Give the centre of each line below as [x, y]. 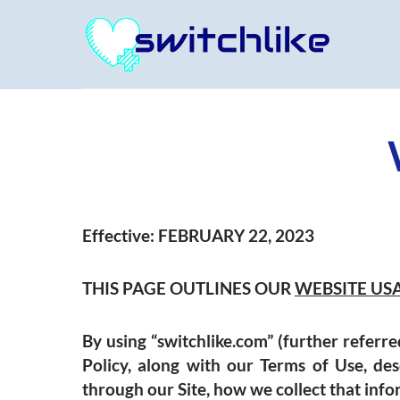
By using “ [120, 341]
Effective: [118, 235]
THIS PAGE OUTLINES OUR [188, 288]
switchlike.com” [216, 341]
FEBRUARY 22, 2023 [234, 235]
